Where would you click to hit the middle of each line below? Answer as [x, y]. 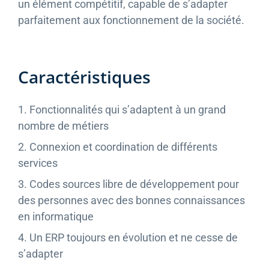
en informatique [56, 217]
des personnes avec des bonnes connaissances [131, 201]
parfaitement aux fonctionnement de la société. [131, 20]
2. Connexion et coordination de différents [118, 147]
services [38, 163]
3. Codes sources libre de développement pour [128, 184]
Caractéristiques [84, 77]
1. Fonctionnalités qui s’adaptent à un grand [122, 110]
